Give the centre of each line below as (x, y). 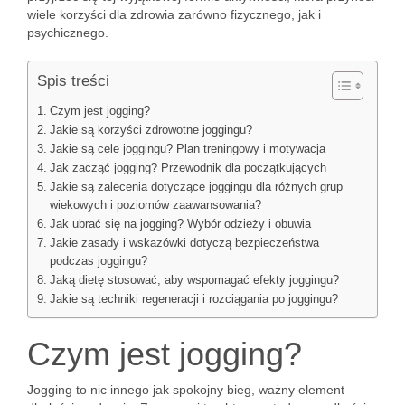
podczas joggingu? (98, 261)
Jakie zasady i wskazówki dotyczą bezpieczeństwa (184, 243)
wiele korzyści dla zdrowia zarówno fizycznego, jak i (174, 14)
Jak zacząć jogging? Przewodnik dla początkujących (188, 168)
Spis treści (73, 81)
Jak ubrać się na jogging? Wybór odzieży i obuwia (180, 224)
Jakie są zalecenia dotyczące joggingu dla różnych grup (196, 187)
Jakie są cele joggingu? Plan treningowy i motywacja (187, 149)
